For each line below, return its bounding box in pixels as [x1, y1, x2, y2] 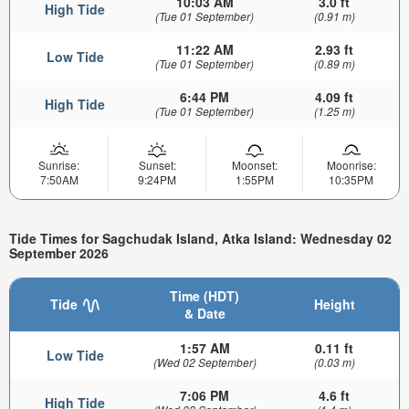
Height [313, 294, 355, 313]
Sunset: [138, 156, 176, 173]
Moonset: [231, 156, 278, 173]
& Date [184, 303, 225, 322]
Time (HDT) [170, 286, 239, 305]
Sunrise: [38, 156, 79, 173]
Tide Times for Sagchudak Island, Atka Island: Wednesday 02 [9, 229, 392, 248]
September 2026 [9, 244, 109, 263]
